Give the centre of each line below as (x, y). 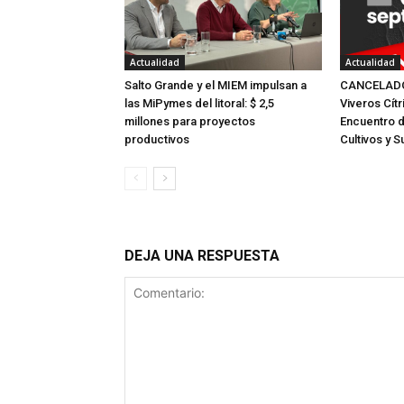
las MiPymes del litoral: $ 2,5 (199, 103)
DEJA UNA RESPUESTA (202, 255)
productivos (157, 139)
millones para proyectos (190, 121)
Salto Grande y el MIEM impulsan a (216, 85)
